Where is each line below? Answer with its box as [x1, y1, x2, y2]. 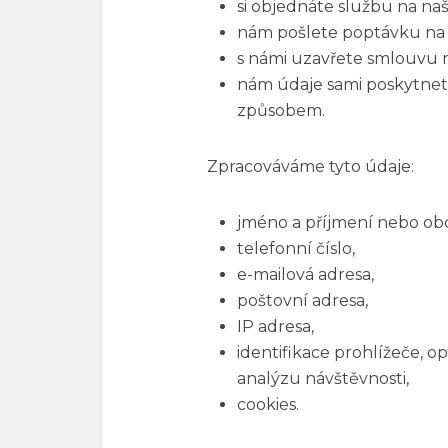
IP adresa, [237, 317, 314, 336]
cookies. [237, 395, 299, 414]
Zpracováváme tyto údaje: [207, 157, 414, 176]
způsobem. [237, 101, 325, 120]
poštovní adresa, [237, 291, 368, 310]
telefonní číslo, [237, 239, 355, 258]
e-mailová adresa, [237, 265, 374, 284]
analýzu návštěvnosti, [237, 369, 409, 388]
